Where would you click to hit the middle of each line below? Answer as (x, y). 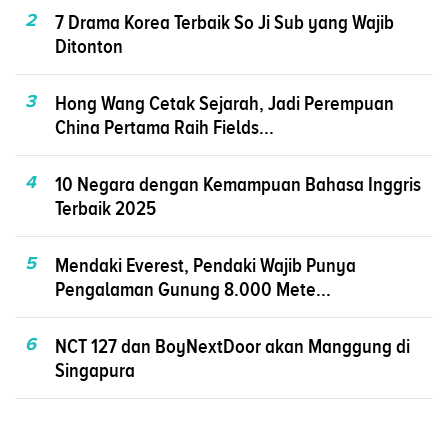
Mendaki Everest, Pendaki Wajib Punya (205, 264)
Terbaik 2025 (105, 207)
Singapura (95, 369)
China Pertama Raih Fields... (164, 126)
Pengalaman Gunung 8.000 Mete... (193, 288)
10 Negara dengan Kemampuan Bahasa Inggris (238, 183)
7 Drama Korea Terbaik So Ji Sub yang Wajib (224, 21)
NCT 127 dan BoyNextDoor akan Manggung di (232, 345)
